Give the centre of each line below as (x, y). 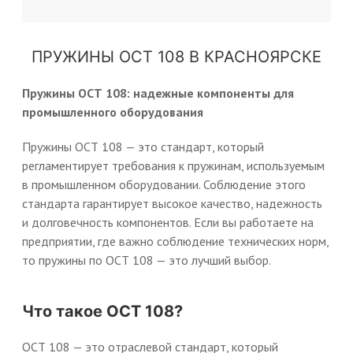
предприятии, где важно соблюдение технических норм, (175, 241)
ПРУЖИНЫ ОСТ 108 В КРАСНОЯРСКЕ (176, 57)
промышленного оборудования (113, 112)
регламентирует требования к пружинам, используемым (173, 165)
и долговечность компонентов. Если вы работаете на (168, 222)
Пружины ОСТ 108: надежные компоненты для (158, 93)
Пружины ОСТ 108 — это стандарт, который (143, 147)
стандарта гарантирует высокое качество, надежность (172, 203)
